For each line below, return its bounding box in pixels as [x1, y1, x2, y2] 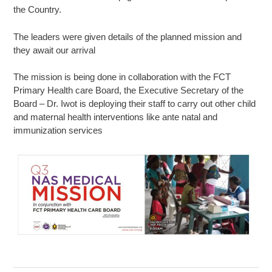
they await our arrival [13, 44, 96, 55]
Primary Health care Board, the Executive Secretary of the [13, 85, 244, 95]
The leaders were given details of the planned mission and [13, 31, 242, 42]
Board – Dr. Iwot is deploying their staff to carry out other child [13, 98, 256, 109]
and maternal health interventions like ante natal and [13, 112, 218, 122]
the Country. [13, 4, 62, 15]
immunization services [13, 125, 103, 135]
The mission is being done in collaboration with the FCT [13, 72, 231, 82]
